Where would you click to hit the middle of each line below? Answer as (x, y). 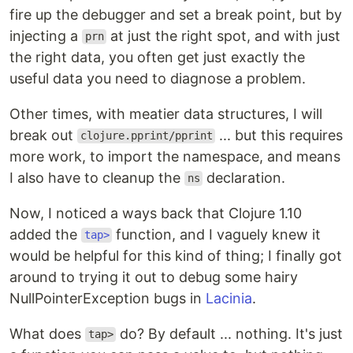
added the (45, 234)
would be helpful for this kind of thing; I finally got (176, 255)
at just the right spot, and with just (224, 35)
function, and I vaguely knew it (217, 234)
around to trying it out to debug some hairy (154, 277)
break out (43, 135)
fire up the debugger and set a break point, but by (176, 14)
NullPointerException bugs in (108, 298)
